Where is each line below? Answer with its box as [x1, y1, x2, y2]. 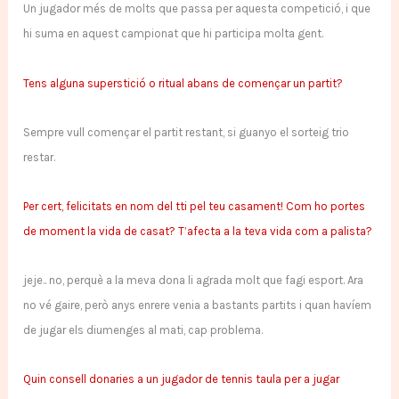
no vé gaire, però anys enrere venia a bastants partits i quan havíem [23, 298, 372, 313]
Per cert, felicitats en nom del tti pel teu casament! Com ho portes [23, 199, 366, 213]
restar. [23, 150, 56, 164]
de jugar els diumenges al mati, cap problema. [23, 323, 264, 338]
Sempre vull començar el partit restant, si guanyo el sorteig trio [23, 125, 350, 139]
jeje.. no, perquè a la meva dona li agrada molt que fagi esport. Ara [23, 273, 364, 288]
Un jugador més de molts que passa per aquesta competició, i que [23, 2, 371, 16]
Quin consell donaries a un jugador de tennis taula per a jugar [23, 372, 340, 387]
